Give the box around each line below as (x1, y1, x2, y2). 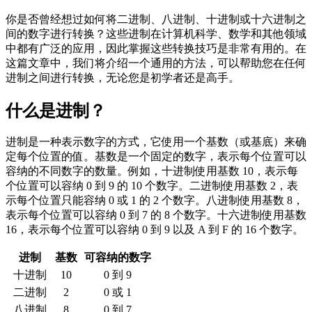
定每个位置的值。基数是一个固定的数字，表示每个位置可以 (6, 150, 306, 163)
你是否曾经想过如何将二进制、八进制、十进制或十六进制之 (6, 13, 306, 25)
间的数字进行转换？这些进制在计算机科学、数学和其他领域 (6, 27, 306, 40)
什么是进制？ (6, 101, 106, 120)
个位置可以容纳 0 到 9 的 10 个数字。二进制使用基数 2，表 (6, 180, 298, 192)
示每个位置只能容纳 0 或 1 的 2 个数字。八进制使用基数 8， (6, 194, 304, 207)
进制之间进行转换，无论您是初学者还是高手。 (6, 71, 240, 84)
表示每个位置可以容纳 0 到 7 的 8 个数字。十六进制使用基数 (6, 209, 306, 221)
